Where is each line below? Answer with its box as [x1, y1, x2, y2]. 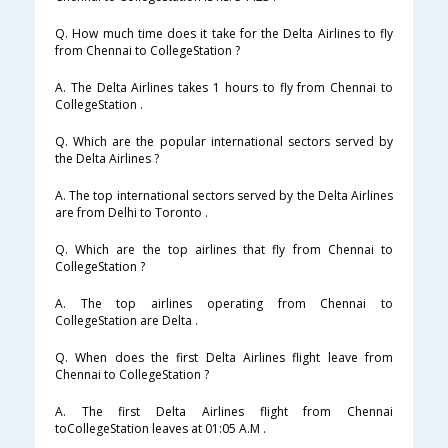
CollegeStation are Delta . [55, 312, 198, 330]
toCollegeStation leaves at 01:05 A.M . [55, 420, 266, 438]
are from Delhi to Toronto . [55, 204, 208, 222]
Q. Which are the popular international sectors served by [55, 133, 393, 151]
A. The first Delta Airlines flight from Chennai [55, 403, 393, 421]
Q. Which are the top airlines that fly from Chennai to [55, 241, 393, 259]
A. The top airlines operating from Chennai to [55, 295, 393, 313]
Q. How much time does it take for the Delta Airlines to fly [55, 25, 393, 43]
